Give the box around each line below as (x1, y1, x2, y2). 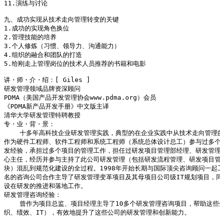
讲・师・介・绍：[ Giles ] (4, 76, 90, 84)
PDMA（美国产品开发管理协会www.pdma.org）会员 (4, 94, 160, 102)
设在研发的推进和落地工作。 (4, 182, 87, 190)
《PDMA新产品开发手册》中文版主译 (4, 103, 109, 110)
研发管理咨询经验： (4, 191, 61, 199)
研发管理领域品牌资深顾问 (4, 85, 81, 93)
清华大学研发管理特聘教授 (4, 111, 81, 119)
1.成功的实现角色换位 (4, 25, 69, 32)
